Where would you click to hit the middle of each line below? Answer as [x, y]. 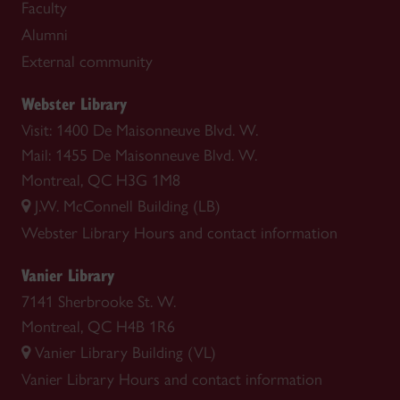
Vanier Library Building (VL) [125, 352]
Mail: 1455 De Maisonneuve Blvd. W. [139, 155]
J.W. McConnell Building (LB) [128, 206]
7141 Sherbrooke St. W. [99, 301]
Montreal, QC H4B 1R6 [98, 326]
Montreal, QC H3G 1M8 [101, 180]
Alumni [45, 34]
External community [87, 61]
